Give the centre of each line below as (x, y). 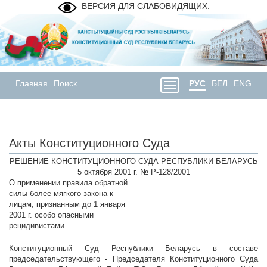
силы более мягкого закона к (61, 194)
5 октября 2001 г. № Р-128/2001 (133, 172)
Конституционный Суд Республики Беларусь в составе (133, 249)
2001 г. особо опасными (51, 215)
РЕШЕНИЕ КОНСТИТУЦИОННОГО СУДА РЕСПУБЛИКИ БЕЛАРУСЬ (133, 162)
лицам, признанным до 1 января (67, 204)
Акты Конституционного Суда (89, 143)
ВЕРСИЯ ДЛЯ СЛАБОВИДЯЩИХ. (145, 6)
